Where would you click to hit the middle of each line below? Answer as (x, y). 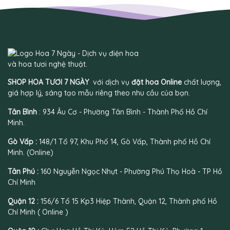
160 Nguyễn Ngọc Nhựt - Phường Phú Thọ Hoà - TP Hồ (131, 171)
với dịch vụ (111, 82)
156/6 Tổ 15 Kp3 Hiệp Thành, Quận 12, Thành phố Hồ (129, 201)
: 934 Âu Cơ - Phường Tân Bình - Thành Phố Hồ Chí (122, 112)
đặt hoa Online (157, 82)
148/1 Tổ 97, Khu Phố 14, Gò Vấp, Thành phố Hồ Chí (125, 141)
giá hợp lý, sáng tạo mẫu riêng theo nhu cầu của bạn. (99, 93)
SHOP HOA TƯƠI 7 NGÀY (49, 82)
